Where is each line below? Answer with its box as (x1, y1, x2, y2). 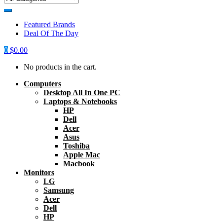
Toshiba (63, 142, 90, 150)
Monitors (24, 168, 54, 177)
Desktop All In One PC (43, 88, 120, 97)
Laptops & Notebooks (43, 97, 117, 106)
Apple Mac (63, 150, 100, 159)
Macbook (63, 159, 95, 168)
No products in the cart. (24, 63, 97, 71)
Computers (24, 79, 61, 88)
